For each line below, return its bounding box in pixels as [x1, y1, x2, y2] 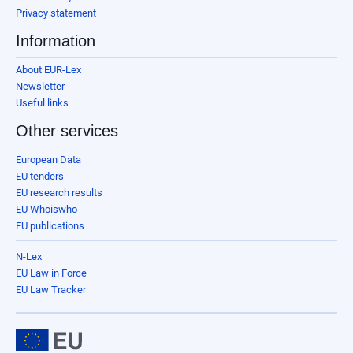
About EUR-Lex [16, 63, 81, 76]
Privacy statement [16, 6, 96, 19]
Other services [16, 121, 118, 139]
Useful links [16, 96, 69, 109]
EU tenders [16, 169, 64, 182]
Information [16, 32, 95, 50]
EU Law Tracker [16, 284, 86, 296]
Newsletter [16, 80, 65, 92]
